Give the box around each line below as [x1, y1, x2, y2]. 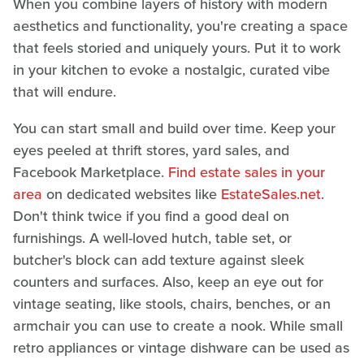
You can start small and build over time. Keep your [13, 117, 336, 139]
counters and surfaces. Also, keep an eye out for [13, 271, 323, 292]
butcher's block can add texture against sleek [13, 249, 304, 271]
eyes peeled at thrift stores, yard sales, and [13, 139, 289, 161]
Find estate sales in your [168, 161, 325, 183]
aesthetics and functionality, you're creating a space [13, 15, 348, 37]
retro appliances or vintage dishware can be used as [13, 336, 349, 358]
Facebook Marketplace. [13, 161, 168, 183]
